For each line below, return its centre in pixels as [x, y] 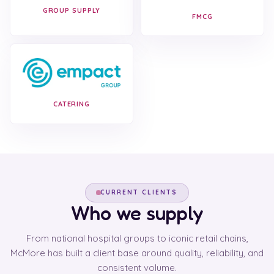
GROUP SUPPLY [72, 10]
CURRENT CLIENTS [139, 192]
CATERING [72, 104]
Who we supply [137, 213]
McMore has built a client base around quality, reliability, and [137, 253]
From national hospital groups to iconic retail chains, [137, 238]
